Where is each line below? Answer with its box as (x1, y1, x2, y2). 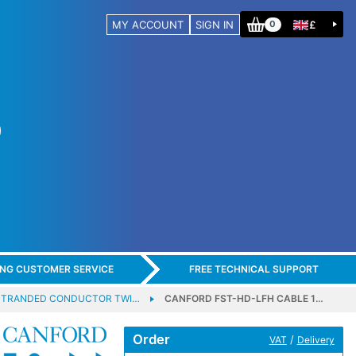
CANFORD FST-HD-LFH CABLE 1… (164, 292, 323, 304)
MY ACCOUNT (112, 17, 184, 31)
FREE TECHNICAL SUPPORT (188, 263, 319, 276)
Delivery (296, 333, 335, 346)
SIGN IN (195, 17, 234, 31)
